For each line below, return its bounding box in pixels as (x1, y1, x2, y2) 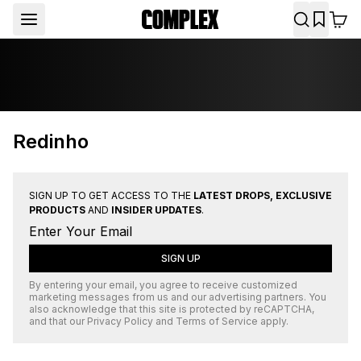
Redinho (13, 130, 89, 153)
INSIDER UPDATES (111, 204, 201, 216)
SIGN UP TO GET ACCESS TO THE (29, 189, 193, 201)
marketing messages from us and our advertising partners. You (29, 291, 326, 303)
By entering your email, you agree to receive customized (29, 279, 297, 291)
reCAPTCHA (254, 303, 312, 315)
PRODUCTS (29, 204, 85, 216)
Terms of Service (176, 315, 258, 327)
